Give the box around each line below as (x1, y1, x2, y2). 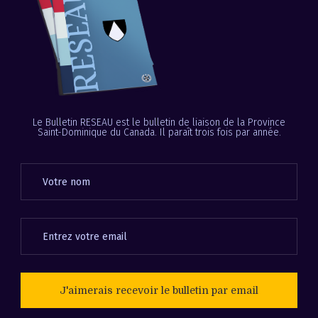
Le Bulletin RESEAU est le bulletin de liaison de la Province (33, 116, 285, 128)
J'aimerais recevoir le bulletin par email (60, 284, 258, 296)
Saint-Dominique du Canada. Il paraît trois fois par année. (37, 126, 281, 138)
